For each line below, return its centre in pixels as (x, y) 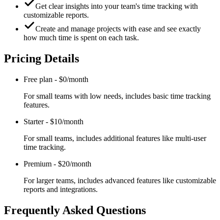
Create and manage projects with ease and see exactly (118, 29)
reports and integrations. (61, 190)
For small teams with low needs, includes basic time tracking (117, 96)
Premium (38, 164)
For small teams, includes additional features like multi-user (115, 138)
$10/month (67, 122)
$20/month (75, 164)
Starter (34, 122)
